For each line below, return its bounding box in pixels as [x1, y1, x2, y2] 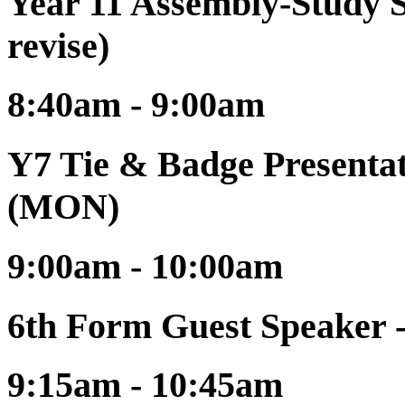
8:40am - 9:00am [7, 84, 265, 126]
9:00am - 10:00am [7, 245, 283, 287]
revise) [7, 24, 109, 66]
